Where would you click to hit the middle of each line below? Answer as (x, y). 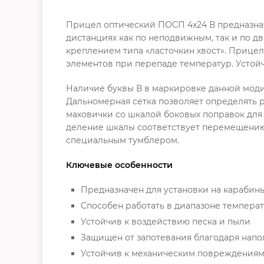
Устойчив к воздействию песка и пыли (166, 221)
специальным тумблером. (123, 140)
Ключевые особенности (119, 165)
